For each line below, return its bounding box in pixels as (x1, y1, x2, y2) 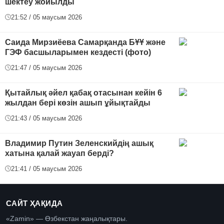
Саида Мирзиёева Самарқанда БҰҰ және (5, 37, 165, 46)
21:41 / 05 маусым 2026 (11, 164, 82, 172)
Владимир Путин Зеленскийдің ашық (5, 138, 153, 147)
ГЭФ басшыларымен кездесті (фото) (5, 47, 151, 56)
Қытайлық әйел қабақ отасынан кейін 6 (5, 88, 162, 97)
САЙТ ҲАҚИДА (6, 198, 63, 207)
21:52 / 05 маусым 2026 (11, 13, 82, 21)
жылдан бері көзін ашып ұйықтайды (5, 98, 150, 107)
